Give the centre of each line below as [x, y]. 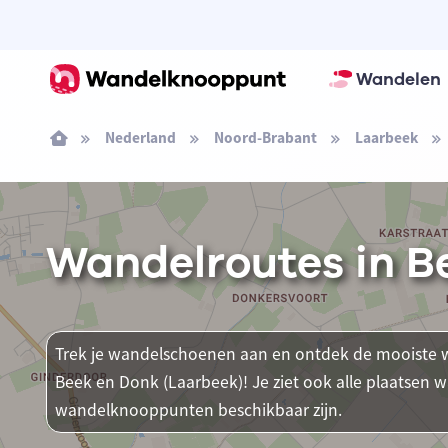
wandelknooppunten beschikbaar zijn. [198, 410]
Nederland [140, 137]
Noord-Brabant [265, 137]
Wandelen [398, 79]
